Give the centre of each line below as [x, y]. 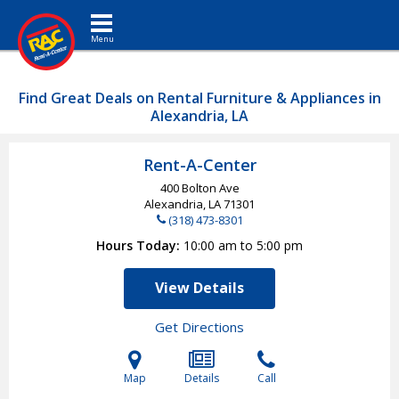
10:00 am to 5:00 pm [243, 245]
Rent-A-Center [199, 165]
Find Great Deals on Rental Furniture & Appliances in [199, 98]
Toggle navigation [130, 13]
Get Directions [199, 327]
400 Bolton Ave [199, 188]
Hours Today [136, 245]
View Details [199, 288]
